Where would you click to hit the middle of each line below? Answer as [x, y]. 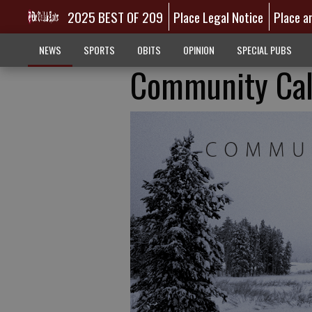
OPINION [198, 50]
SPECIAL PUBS [264, 50]
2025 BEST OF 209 [115, 17]
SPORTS [99, 50]
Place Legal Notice [219, 17]
